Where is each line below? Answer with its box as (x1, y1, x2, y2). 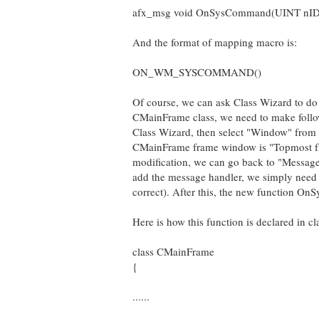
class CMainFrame (132, 244, 214, 258)
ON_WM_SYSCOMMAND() (132, 65, 261, 79)
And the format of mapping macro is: (132, 35, 297, 49)
